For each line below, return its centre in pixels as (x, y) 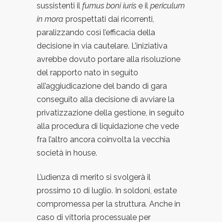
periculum (167, 6)
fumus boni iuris (109, 6)
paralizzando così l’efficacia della (96, 33)
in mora (50, 19)
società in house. (67, 153)
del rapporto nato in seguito (87, 73)
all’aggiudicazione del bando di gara (102, 86)
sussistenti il (59, 6)
